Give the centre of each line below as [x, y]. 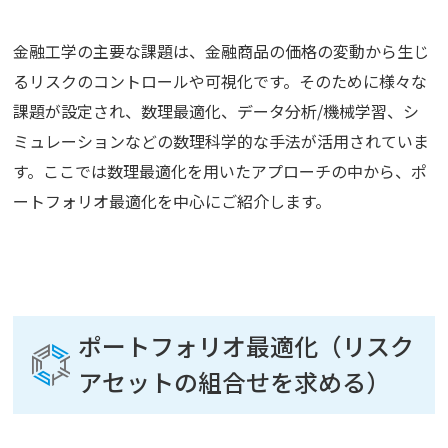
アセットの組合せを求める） [234, 382]
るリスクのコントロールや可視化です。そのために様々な [220, 81]
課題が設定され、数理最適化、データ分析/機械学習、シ [216, 111]
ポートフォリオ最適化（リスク [246, 346]
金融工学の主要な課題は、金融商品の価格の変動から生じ [221, 51]
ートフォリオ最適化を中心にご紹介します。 [172, 201]
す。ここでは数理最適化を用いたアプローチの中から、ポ [220, 171]
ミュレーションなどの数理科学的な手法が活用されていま [221, 141]
